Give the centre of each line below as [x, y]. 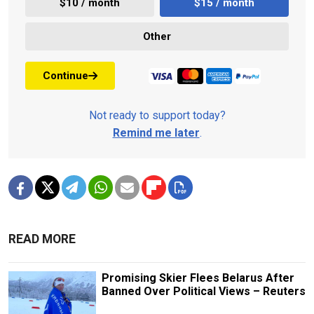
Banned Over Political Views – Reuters [203, 292]
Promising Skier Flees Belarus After [198, 278]
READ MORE [42, 239]
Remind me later [156, 133]
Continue [66, 75]
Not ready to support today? [157, 116]
